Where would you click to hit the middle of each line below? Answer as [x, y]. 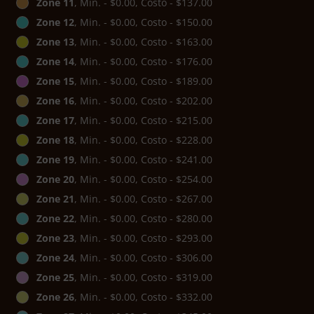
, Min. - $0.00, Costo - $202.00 [143, 101]
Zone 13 [55, 42]
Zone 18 [55, 140]
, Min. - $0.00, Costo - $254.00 [143, 179]
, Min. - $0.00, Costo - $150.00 [143, 22]
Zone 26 [55, 297]
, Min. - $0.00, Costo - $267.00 [143, 199]
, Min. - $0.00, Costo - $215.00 [143, 121]
